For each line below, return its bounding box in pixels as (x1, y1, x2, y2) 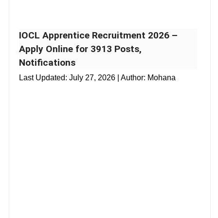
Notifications (19, 56, 75, 68)
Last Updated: (19, 73, 69, 82)
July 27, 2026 (69, 73, 115, 82)
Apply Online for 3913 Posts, (19, 43, 142, 54)
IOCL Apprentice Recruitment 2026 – (19, 29, 178, 41)
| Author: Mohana (115, 73, 176, 82)
